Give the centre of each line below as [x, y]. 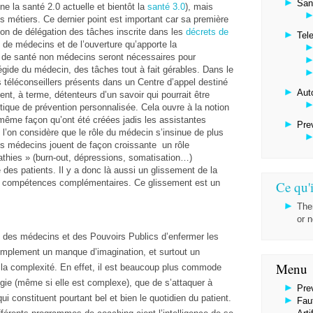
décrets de [207, 32]
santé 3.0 [166, 7]
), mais [199, 7]
